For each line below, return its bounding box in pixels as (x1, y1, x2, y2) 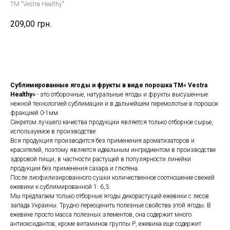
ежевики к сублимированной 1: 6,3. (10, 183, 110, 191)
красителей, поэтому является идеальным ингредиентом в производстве (10, 146, 216, 154)
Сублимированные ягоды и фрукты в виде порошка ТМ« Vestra (10, 82, 207, 89)
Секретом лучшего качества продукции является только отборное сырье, (10, 119, 213, 126)
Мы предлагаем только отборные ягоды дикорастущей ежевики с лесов (10, 193, 209, 200)
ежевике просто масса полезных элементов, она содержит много (10, 211, 191, 219)
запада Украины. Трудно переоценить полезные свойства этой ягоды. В (10, 202, 211, 209)
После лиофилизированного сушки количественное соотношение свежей (10, 174, 215, 182)
